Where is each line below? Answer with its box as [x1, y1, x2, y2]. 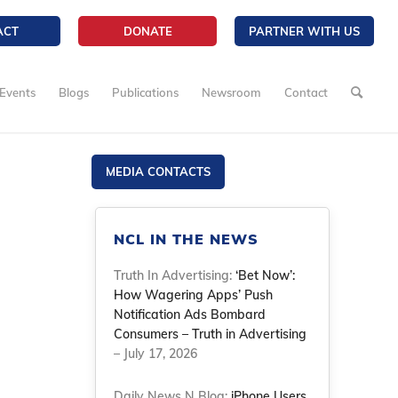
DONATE [123, 24, 172, 38]
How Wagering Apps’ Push [114, 287, 274, 303]
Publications [112, 85, 179, 99]
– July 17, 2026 [114, 346, 198, 362]
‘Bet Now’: [235, 267, 296, 283]
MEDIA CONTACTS [106, 164, 211, 179]
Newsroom [202, 85, 262, 99]
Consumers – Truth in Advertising [114, 326, 307, 342]
